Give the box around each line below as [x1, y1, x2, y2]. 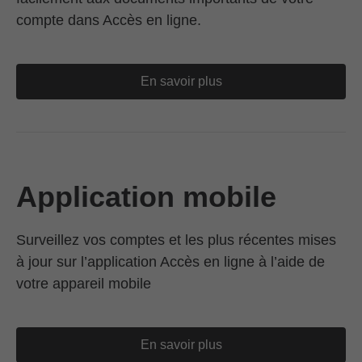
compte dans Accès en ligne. [16, 12, 201, 28]
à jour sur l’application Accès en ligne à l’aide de [16, 254, 325, 270]
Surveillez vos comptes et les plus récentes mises [16, 232, 336, 248]
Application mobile [16, 180, 276, 213]
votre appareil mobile [16, 276, 151, 292]
